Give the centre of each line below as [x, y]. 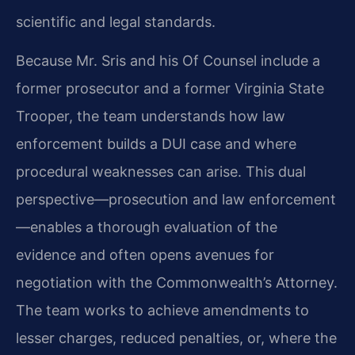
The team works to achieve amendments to [162, 311]
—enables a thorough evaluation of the [147, 227]
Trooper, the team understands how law [151, 116]
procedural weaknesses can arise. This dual [161, 172]
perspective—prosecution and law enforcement [176, 200]
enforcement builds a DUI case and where [156, 144]
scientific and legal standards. [116, 21]
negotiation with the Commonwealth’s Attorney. [177, 283]
